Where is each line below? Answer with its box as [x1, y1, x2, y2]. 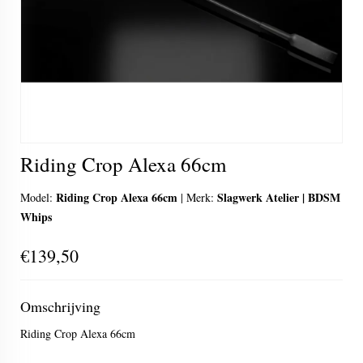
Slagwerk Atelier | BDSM [217, 189, 340, 206]
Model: [20, 190, 56, 205]
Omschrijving [20, 297, 100, 316]
